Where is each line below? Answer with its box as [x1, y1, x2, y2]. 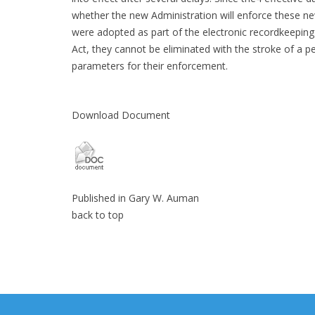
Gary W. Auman [129, 191, 199, 205]
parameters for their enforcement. [72, 59, 228, 72]
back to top [72, 208, 124, 221]
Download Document [72, 108, 170, 122]
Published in [72, 191, 126, 205]
